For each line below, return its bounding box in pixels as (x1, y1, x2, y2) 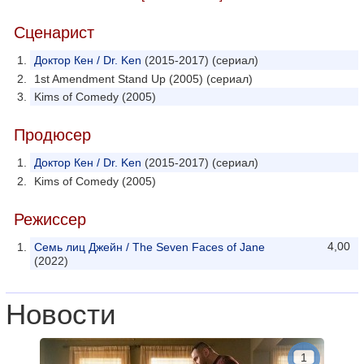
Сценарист (14, 24, 94, 41)
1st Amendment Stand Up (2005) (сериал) (34, 72, 253, 85)
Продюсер (14, 126, 91, 144)
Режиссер (14, 210, 86, 228)
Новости (6, 299, 116, 330)
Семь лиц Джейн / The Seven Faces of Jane (34, 240, 265, 253)
